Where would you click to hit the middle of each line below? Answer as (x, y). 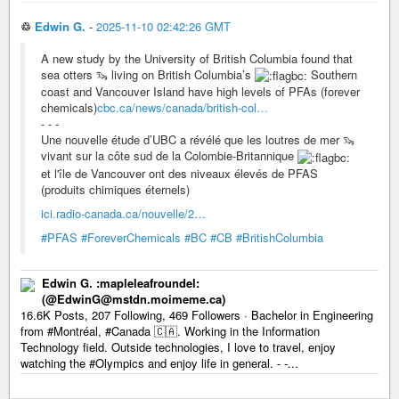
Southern (332, 74)
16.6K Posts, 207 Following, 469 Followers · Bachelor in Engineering (197, 314)
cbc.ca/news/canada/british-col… (183, 108)
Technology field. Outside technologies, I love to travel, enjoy (178, 346)
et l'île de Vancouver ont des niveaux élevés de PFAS (179, 173)
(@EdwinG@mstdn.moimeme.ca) (134, 298)
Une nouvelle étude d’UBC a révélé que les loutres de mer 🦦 (198, 140)
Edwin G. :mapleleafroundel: (121, 282)
